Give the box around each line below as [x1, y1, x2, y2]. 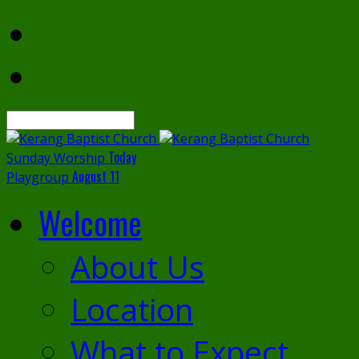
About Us [71, 245, 204, 288]
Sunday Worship [6, 149, 105, 167]
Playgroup [6, 168, 69, 186]
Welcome [38, 199, 142, 245]
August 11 [72, 167, 119, 186]
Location [71, 288, 193, 330]
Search [6, 110, 46, 127]
